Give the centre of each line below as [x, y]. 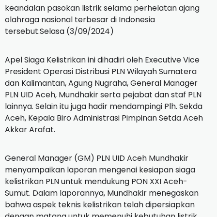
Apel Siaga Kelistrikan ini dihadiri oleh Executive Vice [102, 60]
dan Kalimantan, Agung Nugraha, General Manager [101, 83]
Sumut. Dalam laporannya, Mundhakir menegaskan [102, 193]
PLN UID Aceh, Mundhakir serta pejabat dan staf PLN [103, 94]
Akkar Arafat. [30, 129]
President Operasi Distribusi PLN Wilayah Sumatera [101, 71]
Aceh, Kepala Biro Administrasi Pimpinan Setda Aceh [104, 118]
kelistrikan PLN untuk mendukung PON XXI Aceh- [96, 181]
